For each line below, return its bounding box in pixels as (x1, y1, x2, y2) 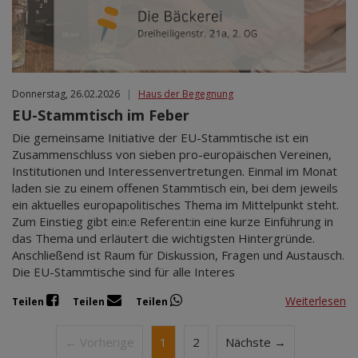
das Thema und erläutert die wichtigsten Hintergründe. (12, 230, 315, 247)
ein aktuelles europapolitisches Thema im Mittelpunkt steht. (12, 197, 339, 213)
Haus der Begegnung (138, 87, 233, 101)
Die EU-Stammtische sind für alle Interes (12, 264, 235, 280)
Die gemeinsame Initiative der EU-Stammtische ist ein (12, 129, 308, 146)
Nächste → (225, 334, 286, 351)
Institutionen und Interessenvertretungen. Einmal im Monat (12, 163, 337, 180)
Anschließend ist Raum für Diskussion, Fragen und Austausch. (12, 247, 344, 264)
